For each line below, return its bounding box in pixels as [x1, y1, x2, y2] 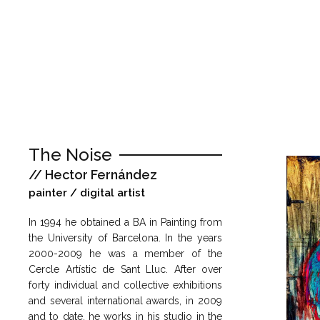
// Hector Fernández [29, 166, 157, 182]
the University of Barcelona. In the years [29, 232, 222, 244]
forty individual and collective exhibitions [29, 279, 222, 291]
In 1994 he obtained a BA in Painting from [29, 216, 222, 229]
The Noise [29, 144, 112, 165]
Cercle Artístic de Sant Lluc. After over [29, 264, 222, 276]
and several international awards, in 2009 [29, 295, 222, 307]
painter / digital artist [29, 186, 145, 199]
